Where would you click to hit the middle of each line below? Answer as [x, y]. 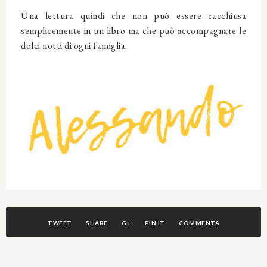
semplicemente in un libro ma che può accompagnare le [133, 31]
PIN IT [155, 223]
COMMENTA [199, 223]
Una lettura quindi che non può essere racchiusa [133, 16]
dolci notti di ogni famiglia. [74, 46]
